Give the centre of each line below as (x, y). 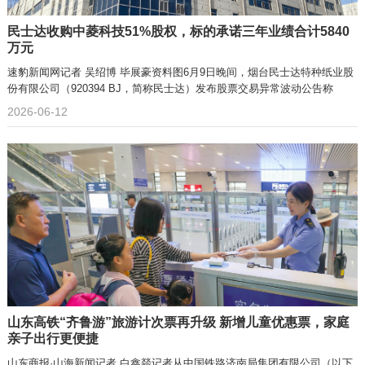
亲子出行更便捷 (53, 339)
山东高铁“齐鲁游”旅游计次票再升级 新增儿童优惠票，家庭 (178, 322)
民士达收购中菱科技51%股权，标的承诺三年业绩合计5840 (178, 31)
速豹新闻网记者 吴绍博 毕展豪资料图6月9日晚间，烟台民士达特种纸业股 (180, 72)
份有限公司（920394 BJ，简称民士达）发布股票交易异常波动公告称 (170, 88)
